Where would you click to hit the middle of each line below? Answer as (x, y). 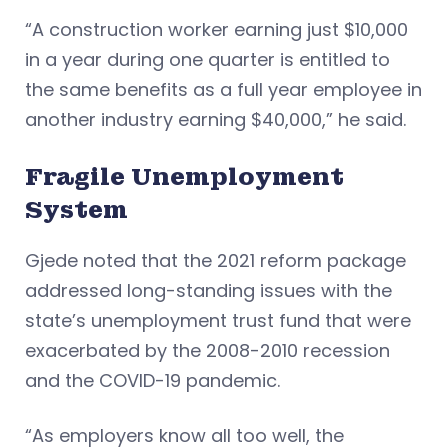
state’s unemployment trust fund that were (218, 321)
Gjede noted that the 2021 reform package (215, 261)
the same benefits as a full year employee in (223, 90)
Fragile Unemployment (184, 177)
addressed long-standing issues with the (208, 291)
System (76, 210)
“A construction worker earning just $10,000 (216, 30)
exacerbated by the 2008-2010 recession (207, 351)
